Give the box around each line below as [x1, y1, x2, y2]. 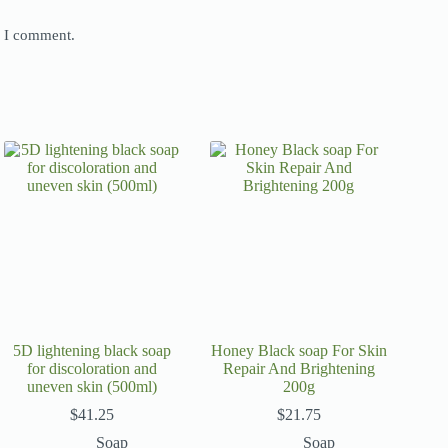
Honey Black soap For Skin [210, 341, 387, 359]
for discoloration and [27, 359, 158, 377]
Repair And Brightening [222, 359, 375, 377]
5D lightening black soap [13, 341, 172, 359]
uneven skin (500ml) [27, 377, 158, 395]
